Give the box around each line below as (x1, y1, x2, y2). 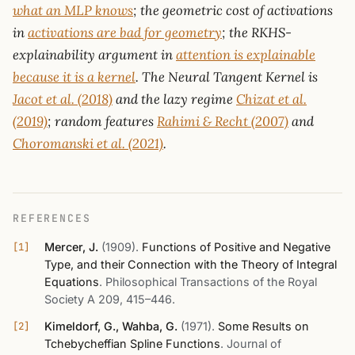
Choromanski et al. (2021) (13, 134, 163, 152)
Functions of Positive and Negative (142, 240, 330, 254)
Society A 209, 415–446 (44, 292, 172, 307)
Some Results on (218, 319, 309, 334)
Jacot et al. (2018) (13, 90, 113, 108)
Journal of (227, 337, 281, 351)
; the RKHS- (222, 23, 292, 41)
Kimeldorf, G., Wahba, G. (44, 319, 177, 334)
